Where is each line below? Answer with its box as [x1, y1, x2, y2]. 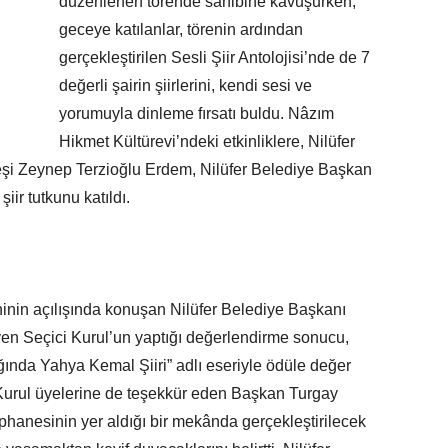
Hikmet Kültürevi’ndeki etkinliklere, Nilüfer [59, 133, 355, 151]
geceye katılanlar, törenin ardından [59, 21, 303, 39]
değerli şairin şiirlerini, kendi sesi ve [59, 77, 312, 95]
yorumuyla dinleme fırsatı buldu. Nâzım [59, 105, 334, 123]
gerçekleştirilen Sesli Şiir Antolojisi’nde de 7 [59, 49, 370, 67]
